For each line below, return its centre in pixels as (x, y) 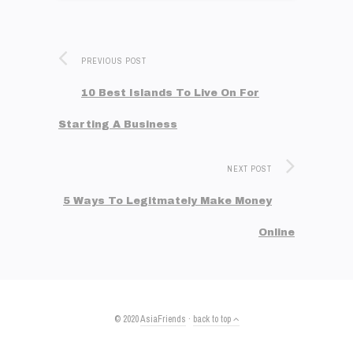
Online (277, 232)
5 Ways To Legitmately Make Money (167, 201)
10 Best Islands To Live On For (170, 93)
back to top (213, 319)
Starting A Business (118, 124)
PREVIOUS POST (114, 61)
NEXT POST (249, 169)
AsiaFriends (163, 319)
